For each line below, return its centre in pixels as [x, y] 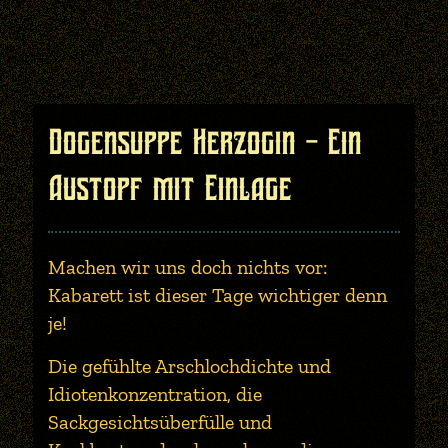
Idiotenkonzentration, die [155, 394]
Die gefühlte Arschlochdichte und [189, 366]
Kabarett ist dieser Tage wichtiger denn [217, 295]
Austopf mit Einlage [169, 188]
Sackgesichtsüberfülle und [160, 422]
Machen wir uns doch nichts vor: [187, 267]
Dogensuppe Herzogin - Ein [204, 142]
